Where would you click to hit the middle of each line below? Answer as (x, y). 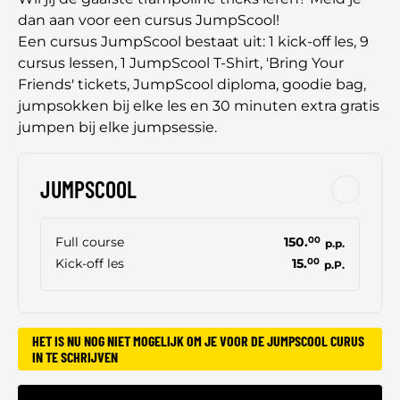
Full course (90, 242)
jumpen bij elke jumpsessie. (117, 128)
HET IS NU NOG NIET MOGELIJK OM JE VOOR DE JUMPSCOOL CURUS (198, 341)
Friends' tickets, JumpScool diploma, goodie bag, (192, 85)
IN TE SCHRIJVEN (75, 357)
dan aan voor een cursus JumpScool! (149, 21)
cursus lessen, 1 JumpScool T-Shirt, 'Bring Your (181, 63)
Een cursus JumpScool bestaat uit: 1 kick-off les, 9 (193, 42)
